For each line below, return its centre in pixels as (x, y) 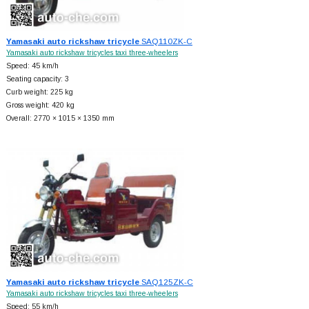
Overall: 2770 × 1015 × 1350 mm (60, 119)
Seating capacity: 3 (37, 79)
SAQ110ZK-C (166, 41)
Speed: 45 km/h (32, 66)
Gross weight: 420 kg (40, 106)
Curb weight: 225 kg (39, 92)
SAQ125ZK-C (166, 282)
